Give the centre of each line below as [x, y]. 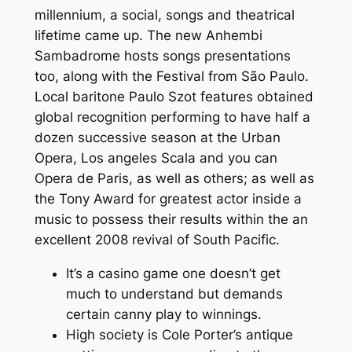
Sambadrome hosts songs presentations [162, 56]
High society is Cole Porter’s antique [179, 334]
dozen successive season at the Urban [157, 138]
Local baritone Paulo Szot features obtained [174, 97]
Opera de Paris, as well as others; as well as [174, 179]
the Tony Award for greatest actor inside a [168, 199]
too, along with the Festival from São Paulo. [171, 77]
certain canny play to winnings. [163, 314]
